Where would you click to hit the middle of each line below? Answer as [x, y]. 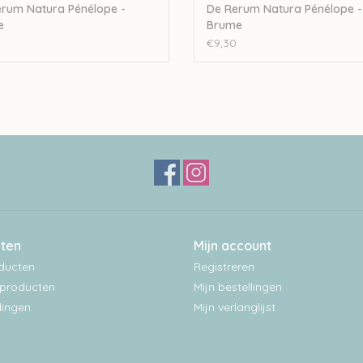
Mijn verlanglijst [235, 307]
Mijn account [233, 246]
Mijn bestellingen [238, 287]
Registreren [224, 267]
